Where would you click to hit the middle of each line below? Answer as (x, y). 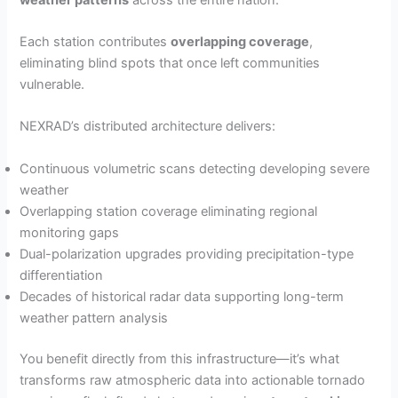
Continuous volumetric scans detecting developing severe (195, 168)
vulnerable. (52, 84)
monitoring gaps (70, 232)
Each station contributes (96, 41)
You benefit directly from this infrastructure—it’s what (180, 358)
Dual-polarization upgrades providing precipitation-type (187, 254)
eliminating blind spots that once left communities (170, 63)
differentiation (62, 275)
